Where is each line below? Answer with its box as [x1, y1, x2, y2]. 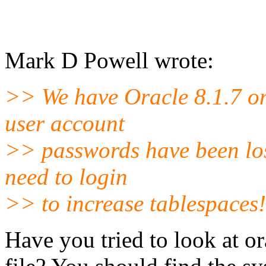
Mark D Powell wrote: [5, 47, 214, 73]
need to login [5, 163, 128, 189]
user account [5, 110, 125, 136]
